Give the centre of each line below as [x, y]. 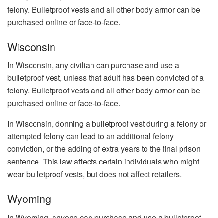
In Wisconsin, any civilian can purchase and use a [93, 65]
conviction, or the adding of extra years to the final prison [104, 149]
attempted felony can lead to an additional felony [91, 136]
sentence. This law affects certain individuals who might [103, 162]
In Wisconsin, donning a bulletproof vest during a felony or [107, 124]
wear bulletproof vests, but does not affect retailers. [94, 174]
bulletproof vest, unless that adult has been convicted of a [106, 78]
